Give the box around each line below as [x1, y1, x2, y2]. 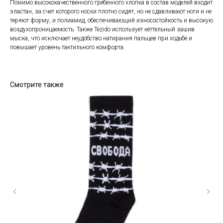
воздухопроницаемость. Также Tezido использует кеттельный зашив [10, 26, 195, 33]
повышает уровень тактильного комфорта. [10, 44, 125, 51]
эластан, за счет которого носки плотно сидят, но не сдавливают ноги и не [10, 8, 212, 15]
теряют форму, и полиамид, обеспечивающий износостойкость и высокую [10, 17, 213, 24]
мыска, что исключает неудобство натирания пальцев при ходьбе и [10, 35, 192, 42]
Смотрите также [10, 81, 64, 89]
